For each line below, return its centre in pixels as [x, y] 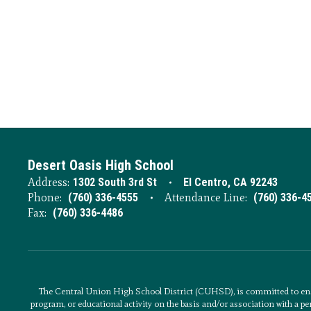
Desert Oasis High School [101, 166]
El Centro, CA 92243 [230, 183]
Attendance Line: [206, 198]
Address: [49, 183]
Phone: [45, 198]
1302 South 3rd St [115, 183]
